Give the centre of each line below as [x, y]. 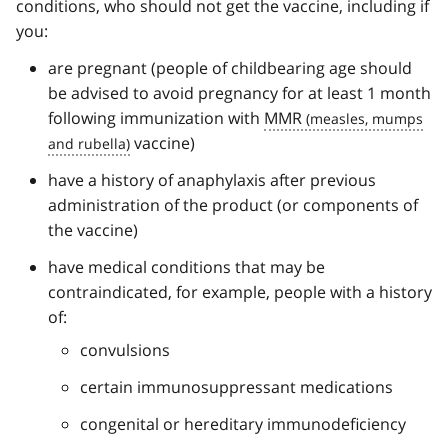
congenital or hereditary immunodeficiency [243, 423]
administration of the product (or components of [233, 204]
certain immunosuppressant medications [236, 386]
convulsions [125, 349]
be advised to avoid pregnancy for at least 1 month [239, 92]
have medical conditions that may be [186, 266]
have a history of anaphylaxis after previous [212, 179]
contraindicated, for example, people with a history [240, 291]
